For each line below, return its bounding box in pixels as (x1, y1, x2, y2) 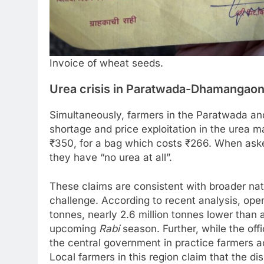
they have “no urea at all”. (49, 151, 172, 163)
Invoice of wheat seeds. (49, 57, 163, 70)
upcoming (49, 223, 99, 235)
